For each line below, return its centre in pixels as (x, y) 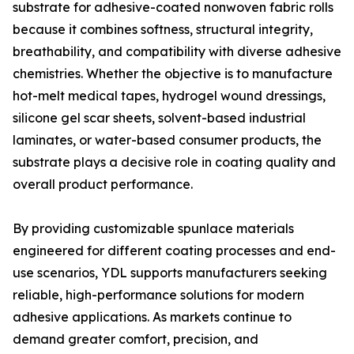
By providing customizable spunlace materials (153, 228)
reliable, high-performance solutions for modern (158, 295)
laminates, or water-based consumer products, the (167, 140)
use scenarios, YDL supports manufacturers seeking (170, 273)
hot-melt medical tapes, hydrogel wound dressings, (169, 96)
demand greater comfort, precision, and (136, 339)
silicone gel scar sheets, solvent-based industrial (159, 118)
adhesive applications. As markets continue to (152, 317)
